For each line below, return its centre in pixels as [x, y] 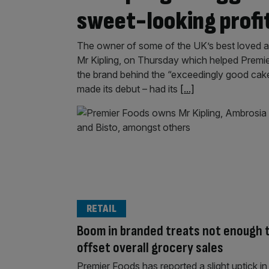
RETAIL [101, 208]
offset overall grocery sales [150, 247]
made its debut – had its [128, 89]
